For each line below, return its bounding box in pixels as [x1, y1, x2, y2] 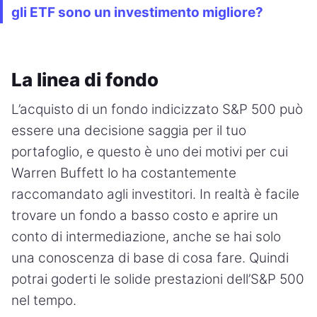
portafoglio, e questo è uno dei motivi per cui [11, 143, 288, 160]
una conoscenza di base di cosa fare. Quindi [11, 249, 289, 266]
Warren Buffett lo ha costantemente [11, 164, 236, 181]
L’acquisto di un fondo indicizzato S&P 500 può [11, 100, 303, 117]
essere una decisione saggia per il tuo [11, 122, 246, 139]
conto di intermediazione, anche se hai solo [11, 228, 281, 245]
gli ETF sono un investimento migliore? [11, 4, 263, 21]
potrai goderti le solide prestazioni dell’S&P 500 [11, 270, 304, 287]
